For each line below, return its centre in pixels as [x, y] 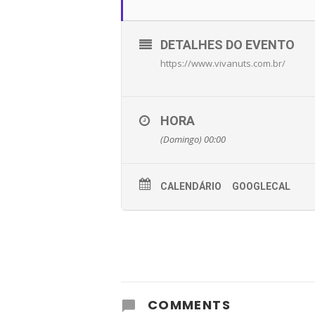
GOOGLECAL [261, 186]
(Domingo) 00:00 [193, 139]
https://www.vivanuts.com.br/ [223, 63]
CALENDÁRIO [191, 186]
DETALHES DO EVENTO [227, 45]
